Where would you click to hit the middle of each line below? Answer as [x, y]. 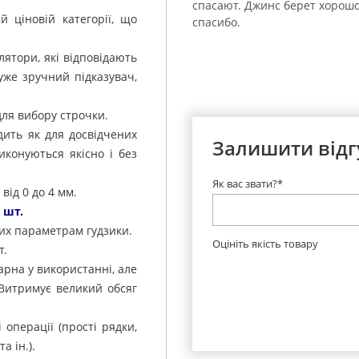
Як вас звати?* [248, 183]
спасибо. [216, 22]
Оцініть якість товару [265, 243]
